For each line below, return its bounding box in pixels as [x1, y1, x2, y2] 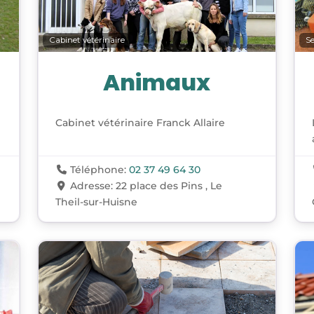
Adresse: [70, 179, 116, 193]
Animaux [103, 67, 211, 99]
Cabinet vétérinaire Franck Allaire [55, 116, 225, 130]
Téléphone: [70, 163, 130, 177]
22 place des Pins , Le [116, 179, 223, 193]
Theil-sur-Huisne [55, 196, 137, 209]
